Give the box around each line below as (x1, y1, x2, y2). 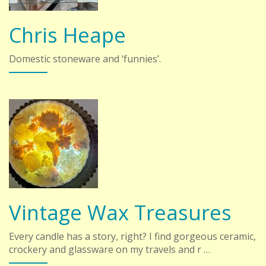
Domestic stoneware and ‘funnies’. (9, 52, 161, 65)
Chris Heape (9, 20, 126, 49)
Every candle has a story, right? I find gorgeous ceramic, (9, 229, 256, 243)
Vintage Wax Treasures (9, 198, 232, 226)
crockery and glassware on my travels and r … (9, 242, 210, 256)
